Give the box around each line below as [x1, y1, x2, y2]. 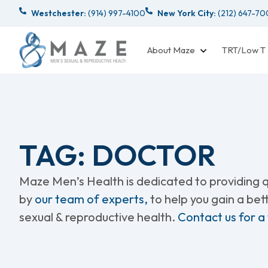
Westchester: [31, 7, 86, 19]
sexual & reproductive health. [19, 209, 178, 224]
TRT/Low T [222, 44, 266, 56]
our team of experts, [35, 191, 150, 206]
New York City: [157, 7, 216, 19]
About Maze [147, 44, 195, 56]
